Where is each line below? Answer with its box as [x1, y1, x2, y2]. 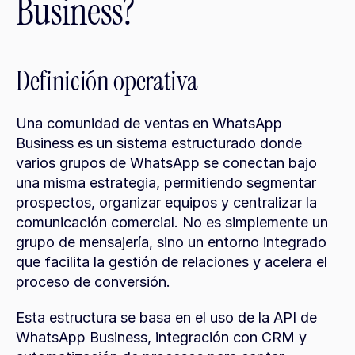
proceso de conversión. [16, 273, 170, 290]
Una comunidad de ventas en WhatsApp [16, 115, 282, 132]
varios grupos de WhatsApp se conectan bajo [16, 155, 317, 171]
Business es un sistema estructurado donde [16, 135, 302, 151]
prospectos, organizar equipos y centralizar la [16, 194, 317, 211]
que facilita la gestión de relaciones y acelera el [16, 254, 327, 270]
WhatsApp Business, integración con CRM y [16, 329, 307, 345]
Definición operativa [16, 64, 198, 98]
